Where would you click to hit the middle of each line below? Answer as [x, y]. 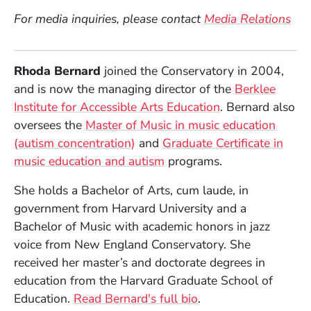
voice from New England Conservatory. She [132, 245]
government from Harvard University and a [130, 209]
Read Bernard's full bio [136, 299]
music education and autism [89, 161]
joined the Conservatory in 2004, [192, 71]
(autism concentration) [75, 143]
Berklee [255, 89]
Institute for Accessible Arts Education [117, 107]
